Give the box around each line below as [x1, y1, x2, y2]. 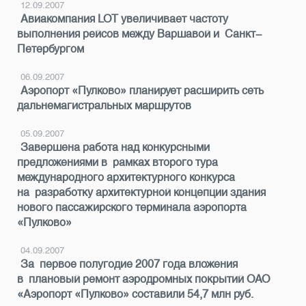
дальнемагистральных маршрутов [17, 99, 191, 112]
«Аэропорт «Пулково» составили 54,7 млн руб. [17, 288, 253, 301]
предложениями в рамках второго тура [17, 156, 218, 169]
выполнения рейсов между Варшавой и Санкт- [17, 27, 262, 40]
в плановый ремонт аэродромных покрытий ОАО [17, 273, 270, 286]
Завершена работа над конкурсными [20, 141, 210, 154]
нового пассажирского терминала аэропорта [17, 201, 247, 214]
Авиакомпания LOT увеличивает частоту [20, 12, 228, 25]
